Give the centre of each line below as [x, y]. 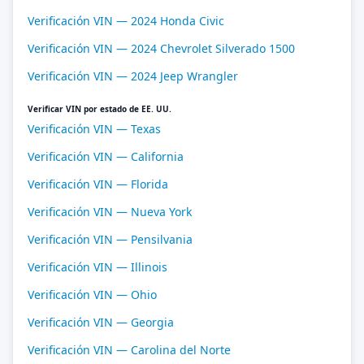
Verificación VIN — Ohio [92, 295]
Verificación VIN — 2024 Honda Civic [126, 21]
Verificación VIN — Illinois [97, 267]
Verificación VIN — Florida [98, 184]
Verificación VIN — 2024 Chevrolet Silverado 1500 [161, 48]
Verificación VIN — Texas [94, 129]
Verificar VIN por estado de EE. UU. [100, 109]
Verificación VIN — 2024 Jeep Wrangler [133, 76]
